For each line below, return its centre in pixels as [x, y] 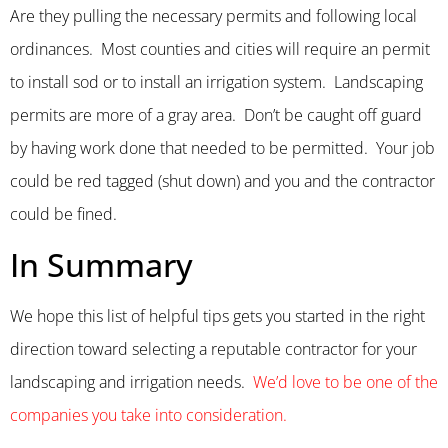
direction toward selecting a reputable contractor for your [213, 348]
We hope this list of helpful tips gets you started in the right [217, 315]
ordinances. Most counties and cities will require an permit [220, 49]
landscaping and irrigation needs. [131, 381]
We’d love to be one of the [345, 381]
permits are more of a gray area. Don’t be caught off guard [216, 115]
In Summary [101, 264]
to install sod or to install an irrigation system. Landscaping [216, 82]
